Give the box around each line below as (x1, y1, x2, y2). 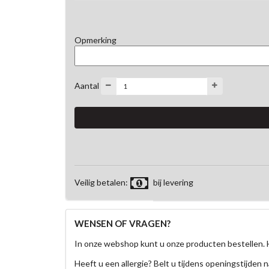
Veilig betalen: (74, 177, 130, 187)
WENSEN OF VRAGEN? (74, 217, 171, 229)
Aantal (74, 80, 99, 91)
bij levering (153, 177, 194, 187)
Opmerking (74, 34, 116, 45)
